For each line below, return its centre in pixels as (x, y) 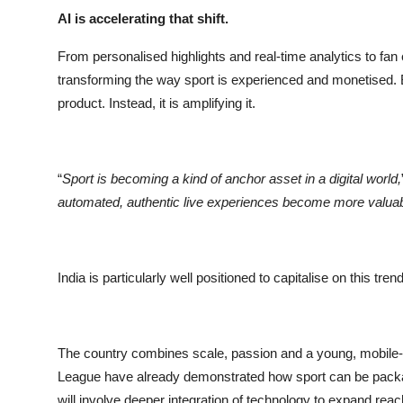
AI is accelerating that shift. (143, 18)
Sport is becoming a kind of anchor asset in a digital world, (232, 178)
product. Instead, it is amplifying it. (157, 103)
